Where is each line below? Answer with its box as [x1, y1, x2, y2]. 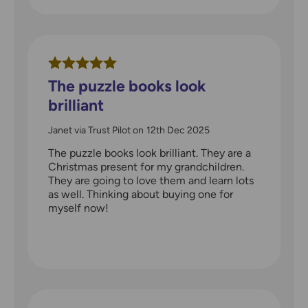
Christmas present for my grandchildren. [48, 160, 244, 174]
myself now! [48, 201, 109, 215]
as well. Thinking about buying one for [48, 188, 233, 201]
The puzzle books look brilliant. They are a [48, 146, 251, 160]
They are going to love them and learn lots [48, 174, 254, 188]
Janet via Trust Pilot [48, 124, 131, 137]
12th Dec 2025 [146, 124, 210, 137]
